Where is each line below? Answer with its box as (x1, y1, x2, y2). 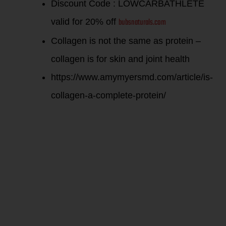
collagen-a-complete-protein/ (51, 90, 166, 100)
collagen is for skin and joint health (51, 53, 190, 64)
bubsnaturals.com (119, 16, 166, 29)
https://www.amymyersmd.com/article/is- (51, 72, 213, 82)
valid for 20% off (51, 16, 119, 27)
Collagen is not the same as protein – (51, 35, 201, 46)
